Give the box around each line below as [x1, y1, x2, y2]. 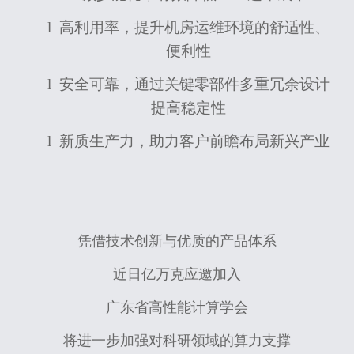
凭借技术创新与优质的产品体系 [77, 232, 277, 249]
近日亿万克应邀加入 [113, 265, 241, 282]
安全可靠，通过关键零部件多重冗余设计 [58, 75, 330, 92]
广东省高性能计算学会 [106, 299, 248, 315]
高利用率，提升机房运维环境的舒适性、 [58, 18, 330, 36]
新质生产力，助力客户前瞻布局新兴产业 [58, 132, 330, 149]
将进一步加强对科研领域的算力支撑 [63, 332, 291, 348]
